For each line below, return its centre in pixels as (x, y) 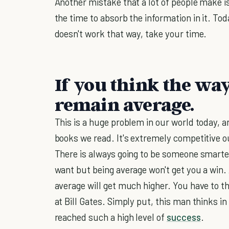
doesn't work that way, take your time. (131, 34)
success (184, 217)
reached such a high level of (110, 217)
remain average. (124, 104)
